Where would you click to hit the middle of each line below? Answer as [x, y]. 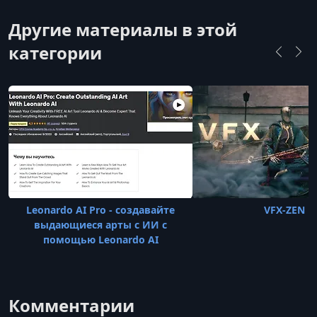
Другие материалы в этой [123, 29]
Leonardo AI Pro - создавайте [100, 209]
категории [55, 52]
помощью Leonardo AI [100, 239]
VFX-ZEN [284, 209]
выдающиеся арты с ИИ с [100, 224]
